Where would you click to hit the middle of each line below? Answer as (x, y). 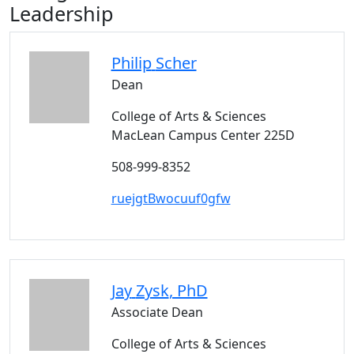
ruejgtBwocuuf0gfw (171, 198)
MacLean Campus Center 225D (203, 135)
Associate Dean (157, 312)
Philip (131, 63)
